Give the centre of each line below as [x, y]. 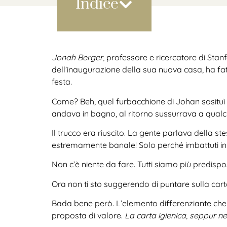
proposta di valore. [88, 216]
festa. [62, 82]
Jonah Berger [77, 58]
